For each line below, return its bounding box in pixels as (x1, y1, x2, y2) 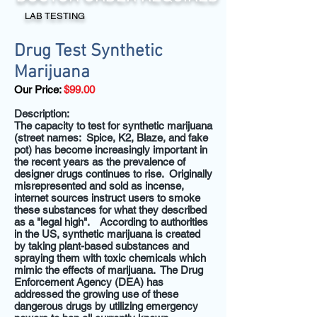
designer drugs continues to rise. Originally (14, 168, 212, 180)
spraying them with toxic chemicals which (14, 252, 206, 264)
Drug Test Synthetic (14, 41, 163, 62)
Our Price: (14, 83, 64, 96)
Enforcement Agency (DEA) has (14, 276, 163, 288)
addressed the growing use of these (14, 288, 178, 300)
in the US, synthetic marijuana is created (14, 228, 200, 240)
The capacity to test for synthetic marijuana (14, 120, 212, 132)
